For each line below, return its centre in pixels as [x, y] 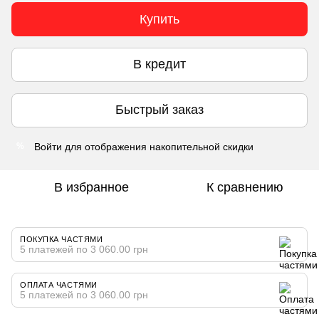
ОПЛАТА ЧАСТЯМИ [59, 284]
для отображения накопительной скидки [158, 146]
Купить [159, 19]
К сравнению [245, 187]
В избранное [91, 187]
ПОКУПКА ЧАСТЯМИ [62, 239]
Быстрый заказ [159, 110]
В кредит [159, 64]
